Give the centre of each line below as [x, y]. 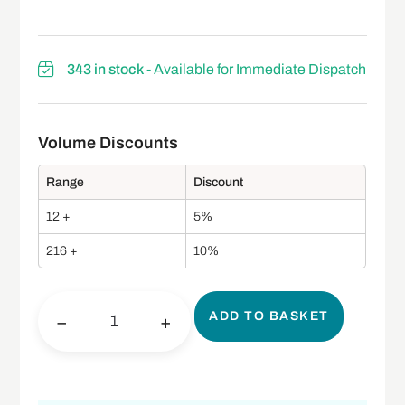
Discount [219, 182]
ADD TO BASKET [269, 316]
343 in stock [106, 69]
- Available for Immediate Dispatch [255, 69]
